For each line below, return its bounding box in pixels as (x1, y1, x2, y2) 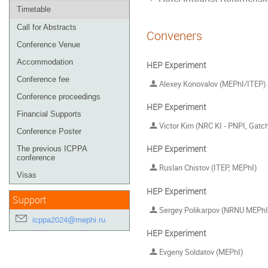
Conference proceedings (17, 92, 100, 101)
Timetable (17, 5, 51, 14)
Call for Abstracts (17, 23, 77, 32)
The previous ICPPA (17, 144, 87, 153)
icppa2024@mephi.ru (32, 215, 105, 225)
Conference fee (17, 75, 69, 84)
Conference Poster (17, 127, 81, 136)
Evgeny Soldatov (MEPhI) (157, 246, 243, 257)
